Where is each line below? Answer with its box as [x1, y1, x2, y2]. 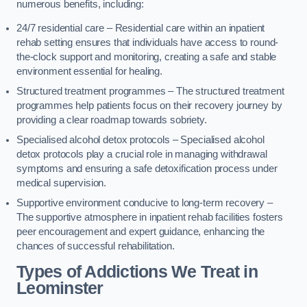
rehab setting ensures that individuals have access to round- [16, 37, 279, 49]
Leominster [16, 278, 103, 297]
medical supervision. [16, 177, 109, 189]
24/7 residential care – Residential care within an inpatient [16, 23, 265, 34]
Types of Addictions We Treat [16, 262, 240, 281]
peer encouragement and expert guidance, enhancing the [16, 226, 265, 238]
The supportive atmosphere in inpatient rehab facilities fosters [16, 212, 283, 223]
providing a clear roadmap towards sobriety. [16, 114, 207, 126]
